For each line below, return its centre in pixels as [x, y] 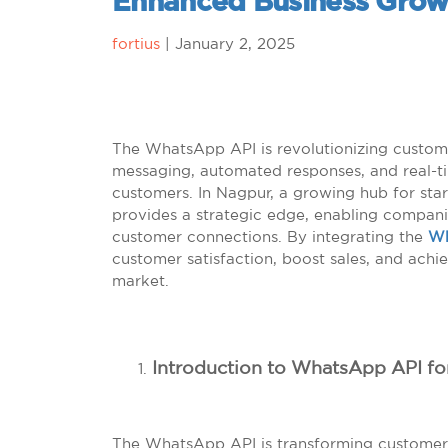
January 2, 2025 [235, 43]
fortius [136, 43]
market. [140, 280]
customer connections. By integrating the [270, 236]
